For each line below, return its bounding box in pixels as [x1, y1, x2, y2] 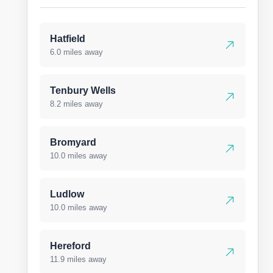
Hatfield [50, 34, 85, 44]
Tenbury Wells [50, 85, 116, 96]
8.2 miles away [50, 99, 103, 108]
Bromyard [50, 137, 96, 147]
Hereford [50, 241, 91, 251]
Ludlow [50, 189, 84, 199]
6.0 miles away [50, 48, 103, 57]
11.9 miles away [50, 255, 107, 264]
